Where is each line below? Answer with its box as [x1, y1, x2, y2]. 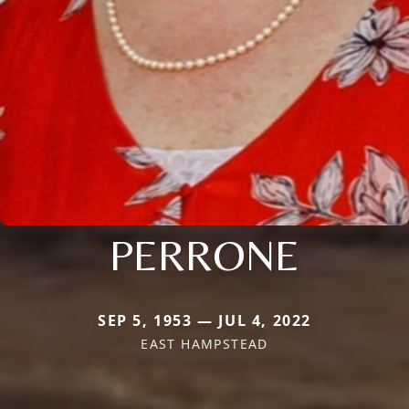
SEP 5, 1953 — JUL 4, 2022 [98, 309, 311, 330]
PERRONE [110, 228, 299, 280]
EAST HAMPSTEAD [141, 334, 268, 352]
